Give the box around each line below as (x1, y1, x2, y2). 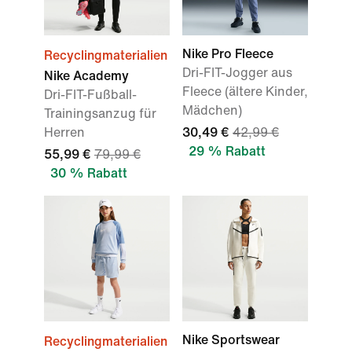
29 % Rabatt (189, 145, 266, 158)
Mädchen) (182, 104, 242, 117)
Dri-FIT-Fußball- (44, 88, 137, 101)
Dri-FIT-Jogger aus (182, 66, 292, 79)
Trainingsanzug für (44, 107, 156, 120)
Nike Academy (44, 69, 129, 82)
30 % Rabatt (50, 167, 127, 180)
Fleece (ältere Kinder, (182, 85, 308, 98)
